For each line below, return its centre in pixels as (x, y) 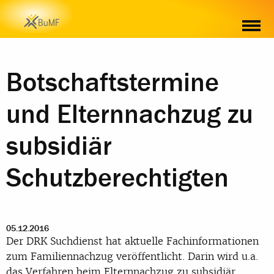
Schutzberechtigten (117, 178)
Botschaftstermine (113, 83)
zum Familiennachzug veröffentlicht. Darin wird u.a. (132, 256)
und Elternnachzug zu (130, 114)
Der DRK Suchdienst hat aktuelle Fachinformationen (132, 241)
